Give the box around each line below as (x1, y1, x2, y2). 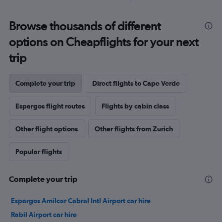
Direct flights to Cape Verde (92, 79, 180, 87)
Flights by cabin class (102, 102, 169, 110)
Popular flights (15, 148, 62, 156)
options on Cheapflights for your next (9, 35, 198, 49)
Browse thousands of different (9, 19, 161, 33)
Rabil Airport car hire (11, 211, 77, 219)
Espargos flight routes (15, 102, 85, 110)
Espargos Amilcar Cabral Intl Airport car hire (11, 197, 151, 205)
